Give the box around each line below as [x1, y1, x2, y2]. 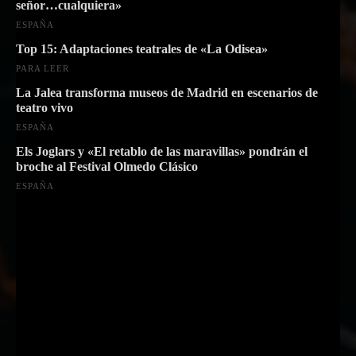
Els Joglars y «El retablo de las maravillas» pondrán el [16, 144, 308, 158]
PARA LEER [16, 63, 69, 73]
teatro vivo [16, 100, 73, 114]
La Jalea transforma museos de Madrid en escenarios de [16, 85, 318, 99]
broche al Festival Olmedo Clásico [16, 159, 198, 173]
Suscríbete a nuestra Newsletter [24, 261, 280, 283]
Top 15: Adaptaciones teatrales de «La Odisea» [16, 41, 268, 56]
